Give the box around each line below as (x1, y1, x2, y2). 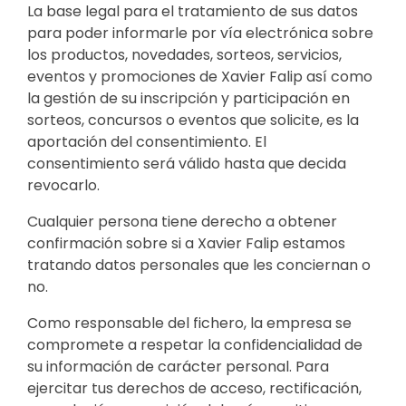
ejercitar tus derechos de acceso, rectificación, (27, 377, 362, 399)
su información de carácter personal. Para (27, 355, 329, 377)
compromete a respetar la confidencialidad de (27, 333, 362, 355)
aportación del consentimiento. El (27, 130, 266, 152)
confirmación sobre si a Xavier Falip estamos (27, 232, 345, 254)
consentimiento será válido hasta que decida (27, 152, 346, 174)
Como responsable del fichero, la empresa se (27, 312, 352, 333)
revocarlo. (27, 174, 100, 196)
